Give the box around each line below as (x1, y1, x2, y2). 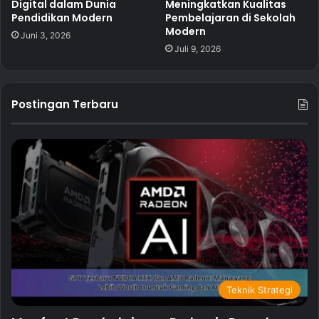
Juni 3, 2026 (21, 30, 70, 41)
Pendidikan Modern (11, 11, 113, 26)
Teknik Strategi (226, 284, 293, 296)
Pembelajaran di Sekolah (165, 11, 296, 26)
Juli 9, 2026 (174, 43, 221, 55)
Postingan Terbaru (11, 97, 118, 113)
